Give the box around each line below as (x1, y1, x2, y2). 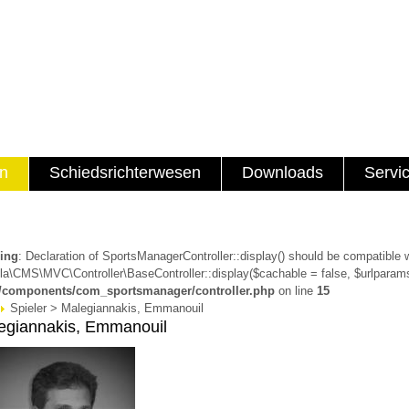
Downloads (242, 163, 323, 182)
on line (275, 284, 317, 298)
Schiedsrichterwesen (49, 163, 201, 182)
